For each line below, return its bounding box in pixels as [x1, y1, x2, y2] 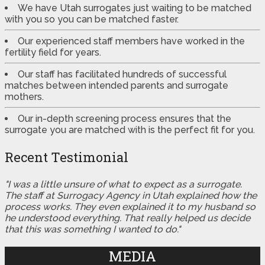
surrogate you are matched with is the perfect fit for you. [5, 124, 255, 136]
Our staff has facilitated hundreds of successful [18, 69, 227, 80]
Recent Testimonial [5, 148, 128, 166]
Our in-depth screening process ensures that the [18, 113, 231, 125]
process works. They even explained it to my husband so [5, 201, 256, 213]
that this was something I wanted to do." [5, 224, 180, 235]
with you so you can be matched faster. [5, 14, 179, 25]
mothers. [5, 91, 44, 103]
